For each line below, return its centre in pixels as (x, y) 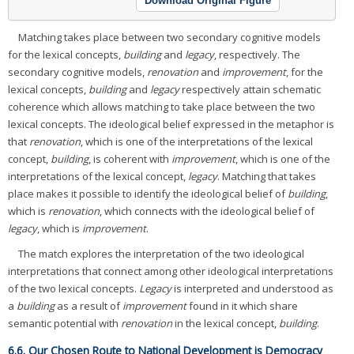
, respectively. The (257, 54)
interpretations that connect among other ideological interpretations (171, 271)
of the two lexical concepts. (73, 288)
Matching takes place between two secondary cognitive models (169, 37)
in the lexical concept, (226, 323)
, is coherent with (130, 158)
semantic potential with (64, 323)
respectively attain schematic (250, 89)
